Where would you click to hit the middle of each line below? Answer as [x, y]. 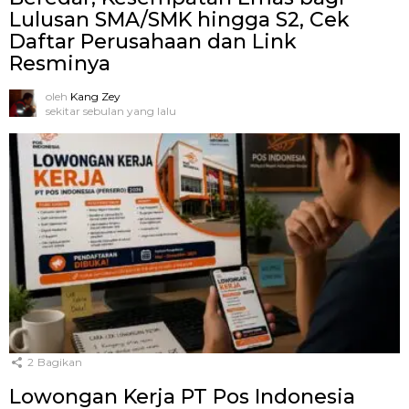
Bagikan [60, 362]
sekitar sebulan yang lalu [111, 110]
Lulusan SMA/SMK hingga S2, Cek [179, 19]
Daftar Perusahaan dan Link [153, 41]
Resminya [60, 63]
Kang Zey [95, 96]
